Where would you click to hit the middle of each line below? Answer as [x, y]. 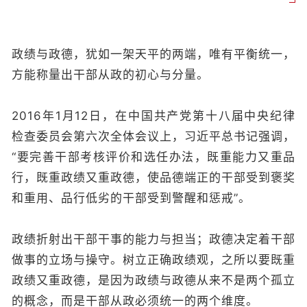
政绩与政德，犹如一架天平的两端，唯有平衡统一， [153, 54]
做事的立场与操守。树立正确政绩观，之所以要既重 [153, 260]
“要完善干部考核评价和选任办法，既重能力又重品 [153, 157]
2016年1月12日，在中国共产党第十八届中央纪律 [153, 116]
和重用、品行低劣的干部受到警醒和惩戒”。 [131, 198]
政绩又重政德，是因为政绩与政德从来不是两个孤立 [153, 280]
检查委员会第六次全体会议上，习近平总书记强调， [153, 136]
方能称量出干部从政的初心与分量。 [110, 75]
